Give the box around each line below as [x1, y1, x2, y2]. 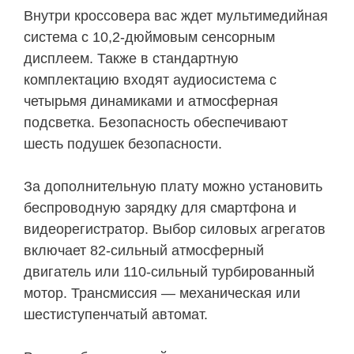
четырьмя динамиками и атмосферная [24, 93, 278, 110]
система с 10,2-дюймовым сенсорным [24, 29, 275, 46]
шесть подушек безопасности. [24, 136, 222, 153]
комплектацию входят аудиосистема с [24, 72, 277, 88]
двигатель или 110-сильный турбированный [24, 264, 314, 281]
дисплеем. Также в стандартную [24, 51, 239, 67]
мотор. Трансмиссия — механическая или [24, 285, 300, 302]
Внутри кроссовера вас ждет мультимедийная [24, 8, 328, 24]
